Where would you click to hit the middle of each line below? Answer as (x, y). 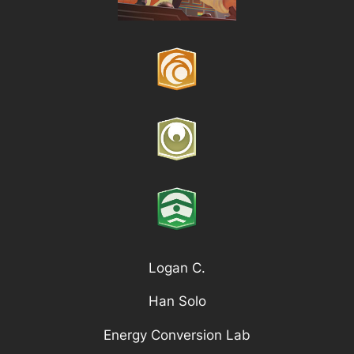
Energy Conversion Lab (177, 335)
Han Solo (177, 301)
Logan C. (177, 267)
